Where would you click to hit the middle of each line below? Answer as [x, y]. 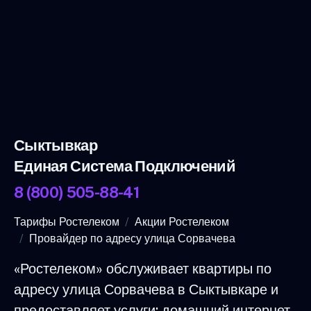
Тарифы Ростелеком [67, 222]
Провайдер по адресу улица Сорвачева [132, 239]
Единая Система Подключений [125, 166]
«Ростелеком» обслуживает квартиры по [143, 269]
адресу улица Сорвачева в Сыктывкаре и [146, 290]
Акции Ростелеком [182, 222]
